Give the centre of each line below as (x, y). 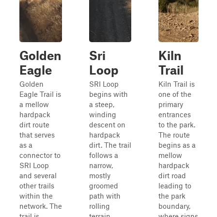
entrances (175, 114)
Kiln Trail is (177, 84)
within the (36, 196)
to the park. (177, 124)
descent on (107, 124)
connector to (40, 155)
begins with (108, 94)
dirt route (34, 124)
